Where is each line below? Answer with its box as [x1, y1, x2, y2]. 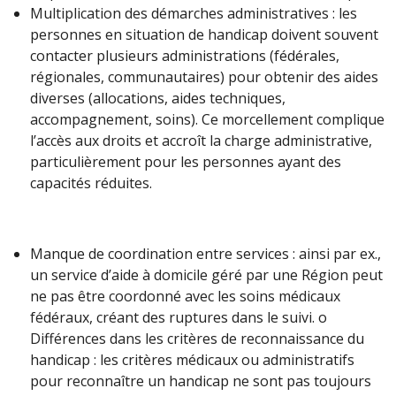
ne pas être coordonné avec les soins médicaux [30, 286, 340, 306]
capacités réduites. [30, 172, 152, 193]
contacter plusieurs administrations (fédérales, [30, 45, 339, 65]
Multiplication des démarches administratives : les [30, 3, 357, 23]
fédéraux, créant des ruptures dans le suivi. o [30, 307, 327, 327]
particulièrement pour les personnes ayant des [30, 151, 341, 171]
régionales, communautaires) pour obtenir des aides [30, 66, 378, 87]
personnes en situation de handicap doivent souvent [30, 24, 378, 44]
